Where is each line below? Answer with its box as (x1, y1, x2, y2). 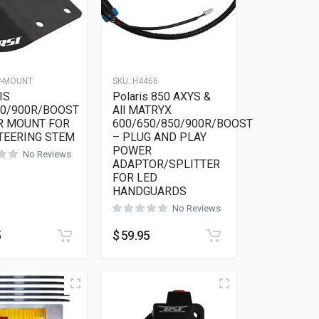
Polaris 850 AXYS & (112, 90, 211, 103)
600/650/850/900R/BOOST (112, 117, 253, 130)
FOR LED (112, 171, 157, 184)
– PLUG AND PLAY (112, 130, 206, 144)
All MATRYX (112, 103, 172, 117)
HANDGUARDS (112, 184, 187, 198)
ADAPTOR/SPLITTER (112, 157, 220, 171)
